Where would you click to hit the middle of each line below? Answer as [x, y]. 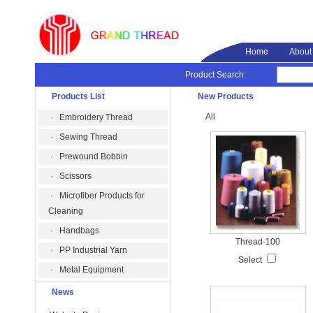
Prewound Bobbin [94, 156]
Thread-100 [258, 242]
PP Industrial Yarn [93, 250]
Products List [78, 96]
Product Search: [216, 75]
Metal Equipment [92, 270]
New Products [226, 96]
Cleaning [66, 211]
